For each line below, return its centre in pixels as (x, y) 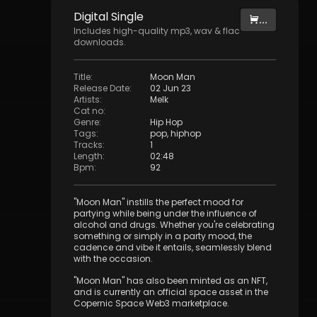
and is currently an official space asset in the (171, 292)
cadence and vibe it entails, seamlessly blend (173, 247)
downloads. (100, 42)
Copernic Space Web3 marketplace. (151, 303)
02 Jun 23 (171, 88)
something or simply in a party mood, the (163, 236)
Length (88, 156)
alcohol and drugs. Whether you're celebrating (174, 225)
